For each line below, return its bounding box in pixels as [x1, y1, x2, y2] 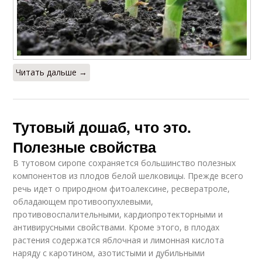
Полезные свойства [13, 136, 157, 157]
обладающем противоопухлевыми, [13, 195, 154, 207]
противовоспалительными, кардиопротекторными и [13, 208, 223, 220]
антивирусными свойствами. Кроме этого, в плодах [13, 221, 220, 233]
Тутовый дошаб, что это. [13, 116, 192, 137]
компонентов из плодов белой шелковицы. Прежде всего [13, 170, 244, 181]
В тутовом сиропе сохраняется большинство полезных [13, 157, 236, 168]
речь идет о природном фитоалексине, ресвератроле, [13, 182, 230, 194]
